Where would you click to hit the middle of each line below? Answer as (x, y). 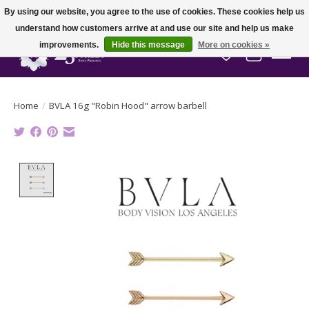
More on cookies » (234, 45)
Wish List (249, 60)
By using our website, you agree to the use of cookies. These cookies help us (154, 12)
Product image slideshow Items (140, 170)
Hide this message (148, 45)
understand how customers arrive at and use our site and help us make (154, 28)
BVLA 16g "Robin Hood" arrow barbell (128, 105)
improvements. (70, 45)
